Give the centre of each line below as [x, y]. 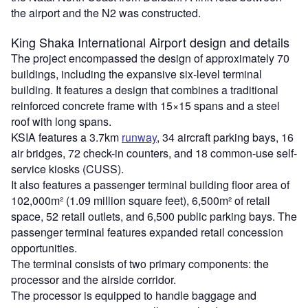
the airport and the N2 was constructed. [106, 13]
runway [139, 137]
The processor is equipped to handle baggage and [134, 296]
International [113, 42]
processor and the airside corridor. [93, 280]
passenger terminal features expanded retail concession [147, 232]
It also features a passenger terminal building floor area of [150, 185]
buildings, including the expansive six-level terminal [136, 74]
